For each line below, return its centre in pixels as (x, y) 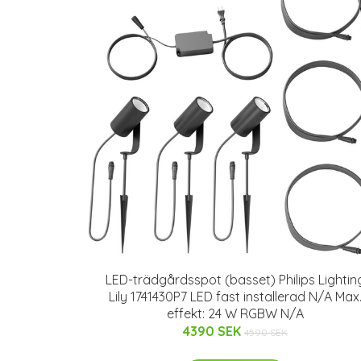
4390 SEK (214, 331)
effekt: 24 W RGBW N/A (235, 313)
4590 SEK (266, 332)
